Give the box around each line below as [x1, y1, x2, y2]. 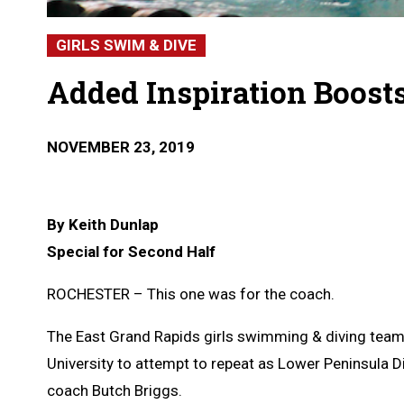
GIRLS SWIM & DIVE [56, 35, 197, 54]
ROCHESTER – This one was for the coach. [47, 284, 338, 303]
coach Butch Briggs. [47, 381, 186, 399]
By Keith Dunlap [47, 215, 159, 234]
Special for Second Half [47, 242, 216, 261]
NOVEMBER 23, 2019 [47, 137, 195, 156]
